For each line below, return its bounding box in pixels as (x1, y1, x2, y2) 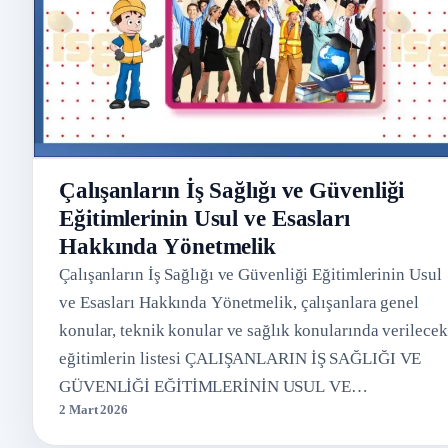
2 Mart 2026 (59, 401, 128, 417)
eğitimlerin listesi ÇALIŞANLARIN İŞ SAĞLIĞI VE (59, 348, 422, 368)
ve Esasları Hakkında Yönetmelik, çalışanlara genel (59, 292, 419, 312)
